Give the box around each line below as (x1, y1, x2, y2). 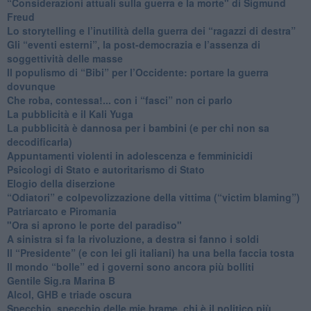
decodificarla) (6, 134, 72, 149)
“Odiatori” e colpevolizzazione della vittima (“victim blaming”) (6, 190, 300, 204)
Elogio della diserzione (6, 176, 115, 190)
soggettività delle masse (6, 51, 123, 65)
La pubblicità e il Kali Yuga (6, 106, 133, 121)
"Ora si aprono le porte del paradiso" (6, 217, 182, 232)
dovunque (6, 78, 56, 93)
